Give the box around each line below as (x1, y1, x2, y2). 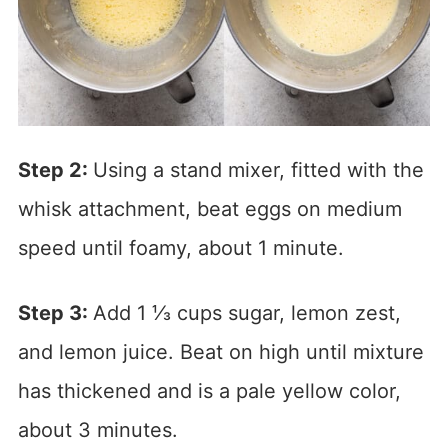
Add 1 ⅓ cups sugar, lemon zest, (92, 300, 401, 325)
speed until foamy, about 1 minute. (17, 235, 344, 260)
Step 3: (17, 300, 93, 325)
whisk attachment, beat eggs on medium (17, 196, 402, 221)
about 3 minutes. (17, 417, 178, 442)
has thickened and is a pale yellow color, (17, 378, 401, 403)
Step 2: (17, 157, 93, 182)
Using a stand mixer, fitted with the (92, 157, 424, 182)
